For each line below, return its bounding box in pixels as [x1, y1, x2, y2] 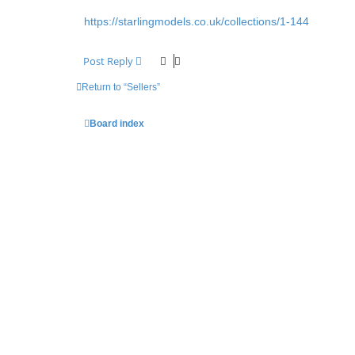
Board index [90, 118, 144, 130]
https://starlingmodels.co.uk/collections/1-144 [84, 15, 309, 29]
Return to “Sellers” [82, 82, 160, 94]
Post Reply [83, 54, 133, 69]
